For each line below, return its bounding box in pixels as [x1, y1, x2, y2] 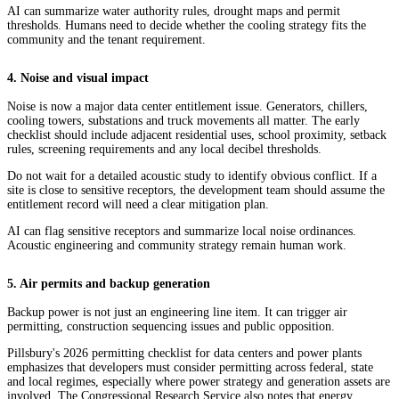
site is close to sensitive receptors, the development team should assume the [7, 183, 385, 198]
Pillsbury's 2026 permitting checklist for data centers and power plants [7, 346, 362, 361]
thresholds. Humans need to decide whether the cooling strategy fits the [7, 19, 366, 33]
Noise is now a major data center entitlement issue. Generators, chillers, [7, 100, 368, 114]
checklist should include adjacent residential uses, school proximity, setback [7, 128, 387, 142]
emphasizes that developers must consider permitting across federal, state [7, 361, 373, 375]
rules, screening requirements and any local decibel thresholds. [7, 142, 322, 157]
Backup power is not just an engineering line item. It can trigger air [7, 305, 347, 320]
